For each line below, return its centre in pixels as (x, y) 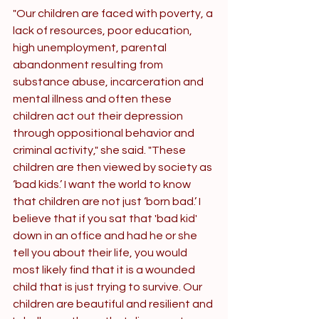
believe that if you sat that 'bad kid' (106, 219)
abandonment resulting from (89, 65)
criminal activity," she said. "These (100, 150)
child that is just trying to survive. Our (109, 287)
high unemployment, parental (91, 48)
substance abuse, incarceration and (109, 82)
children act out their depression (99, 116)
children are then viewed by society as (114, 167)
